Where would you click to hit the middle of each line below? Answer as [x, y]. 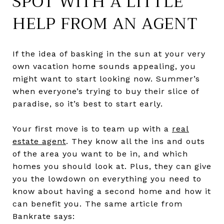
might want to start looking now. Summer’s [106, 79]
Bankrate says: [44, 216]
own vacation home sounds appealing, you [104, 66]
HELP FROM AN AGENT [105, 24]
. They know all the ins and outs [135, 141]
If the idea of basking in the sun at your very [109, 54]
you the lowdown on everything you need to [107, 179]
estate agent [39, 141]
